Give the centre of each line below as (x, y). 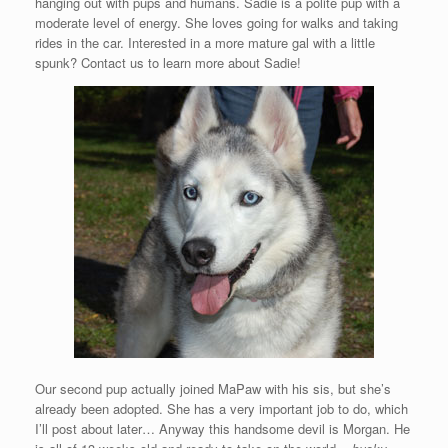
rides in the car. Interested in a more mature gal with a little (205, 42)
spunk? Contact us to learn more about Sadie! (168, 62)
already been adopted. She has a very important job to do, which (221, 408)
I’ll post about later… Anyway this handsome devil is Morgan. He (222, 428)
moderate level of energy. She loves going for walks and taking (216, 22)
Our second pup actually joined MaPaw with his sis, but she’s (213, 388)
